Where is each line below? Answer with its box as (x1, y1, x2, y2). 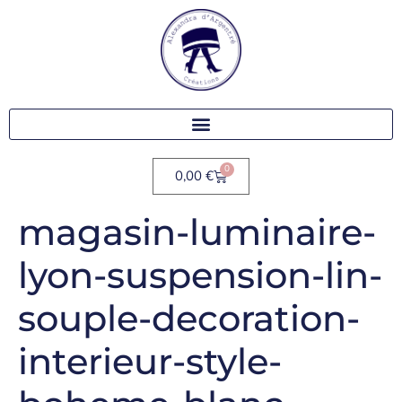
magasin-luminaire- (18, 209, 376, 254)
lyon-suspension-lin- (18, 252, 382, 297)
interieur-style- (18, 338, 282, 383)
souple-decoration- (18, 295, 360, 340)
